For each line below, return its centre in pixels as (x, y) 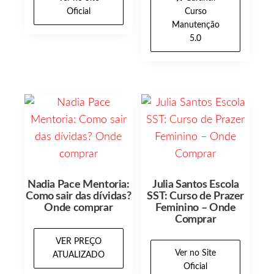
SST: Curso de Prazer (196, 196)
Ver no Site (196, 253)
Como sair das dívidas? (79, 196)
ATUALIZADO (78, 255)
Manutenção (195, 25)
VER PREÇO (78, 241)
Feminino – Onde (195, 208)
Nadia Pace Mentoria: (78, 184)
